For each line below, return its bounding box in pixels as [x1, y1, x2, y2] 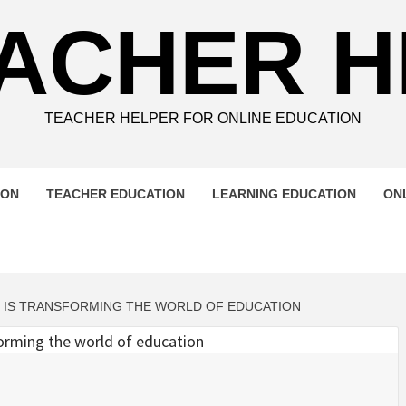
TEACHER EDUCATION [46, 187, 185, 201]
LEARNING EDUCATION [212, 187, 356, 201]
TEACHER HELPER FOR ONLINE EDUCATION [44, 111, 362, 126]
